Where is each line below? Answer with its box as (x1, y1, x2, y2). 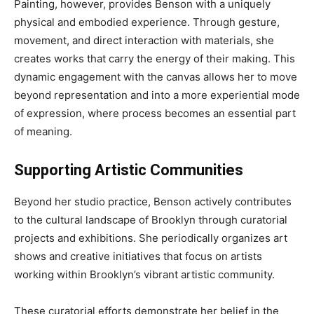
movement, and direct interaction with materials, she (14, 34, 274, 48)
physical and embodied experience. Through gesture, (14, 15, 280, 29)
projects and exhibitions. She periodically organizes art (14, 231, 287, 245)
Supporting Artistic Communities (14, 161, 243, 179)
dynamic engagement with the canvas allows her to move (14, 70, 297, 84)
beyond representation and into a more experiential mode (14, 88, 300, 102)
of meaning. (14, 125, 72, 139)
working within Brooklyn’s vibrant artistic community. (14, 268, 275, 282)
